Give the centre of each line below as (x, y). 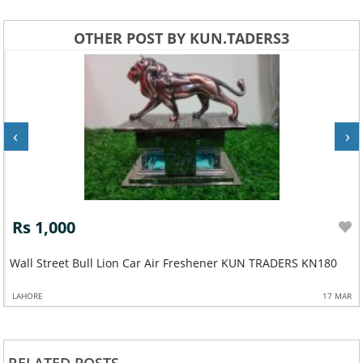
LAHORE (27, 295)
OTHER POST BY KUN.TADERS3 (181, 38)
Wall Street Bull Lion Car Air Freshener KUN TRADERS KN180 (216, 263)
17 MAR (337, 295)
